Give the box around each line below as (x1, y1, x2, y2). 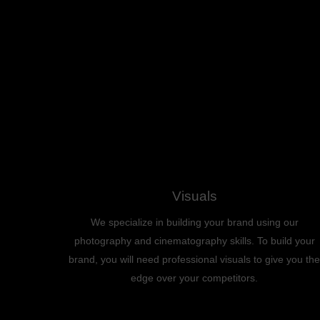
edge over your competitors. (131, 272, 258, 284)
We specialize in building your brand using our (90, 216, 299, 228)
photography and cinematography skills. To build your (74, 235, 315, 246)
